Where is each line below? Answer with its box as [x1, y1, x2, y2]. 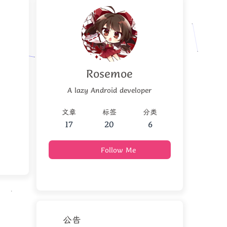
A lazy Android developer [67, 85, 152, 95]
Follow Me [101, 145, 136, 155]
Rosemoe [86, 66, 133, 81]
